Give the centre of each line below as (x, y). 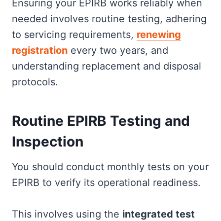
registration (40, 50)
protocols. (35, 82)
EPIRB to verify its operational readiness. (106, 183)
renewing (159, 35)
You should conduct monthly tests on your (110, 167)
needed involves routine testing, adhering (109, 19)
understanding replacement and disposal (107, 66)
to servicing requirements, (74, 35)
